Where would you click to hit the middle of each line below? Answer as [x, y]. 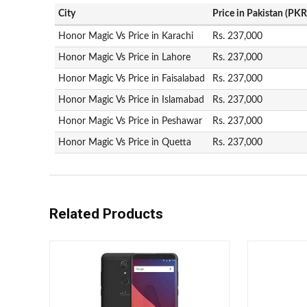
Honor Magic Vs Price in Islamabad [132, 100]
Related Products [106, 214]
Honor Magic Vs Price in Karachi [126, 36]
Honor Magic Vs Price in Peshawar [131, 121]
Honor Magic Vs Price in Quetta [125, 142]
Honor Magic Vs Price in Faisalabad [132, 78]
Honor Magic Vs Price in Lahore [125, 57]
